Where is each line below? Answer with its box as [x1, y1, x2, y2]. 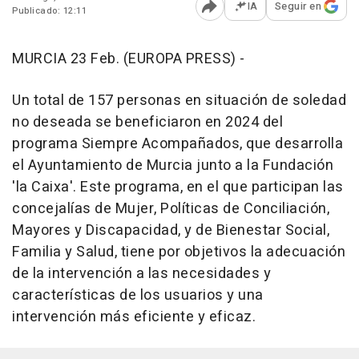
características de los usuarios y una [12, 284, 264, 306]
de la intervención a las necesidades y [12, 263, 271, 284]
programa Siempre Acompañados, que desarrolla [12, 133, 343, 155]
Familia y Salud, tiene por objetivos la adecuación [12, 241, 345, 263]
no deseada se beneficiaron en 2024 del [12, 111, 283, 133]
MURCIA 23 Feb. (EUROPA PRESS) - [12, 48, 245, 70]
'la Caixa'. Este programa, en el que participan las [12, 176, 344, 198]
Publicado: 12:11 [12, 4, 87, 18]
